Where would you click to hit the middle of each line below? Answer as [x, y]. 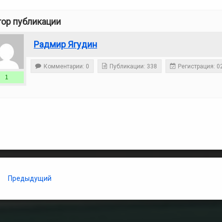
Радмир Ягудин [65, 44]
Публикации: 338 [133, 66]
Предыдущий [30, 178]
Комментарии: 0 [66, 66]
